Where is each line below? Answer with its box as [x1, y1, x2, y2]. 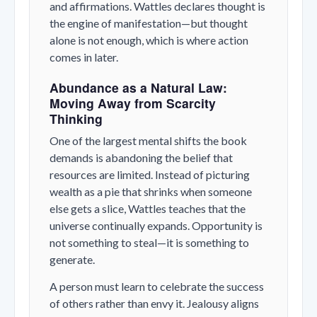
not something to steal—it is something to [50, 235, 249, 249]
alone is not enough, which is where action [50, 33, 248, 47]
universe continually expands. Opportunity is [50, 218, 263, 232]
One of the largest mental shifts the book [50, 133, 247, 147]
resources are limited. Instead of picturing [50, 167, 250, 181]
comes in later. [50, 50, 118, 64]
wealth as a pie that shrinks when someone [50, 184, 252, 198]
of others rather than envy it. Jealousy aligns [50, 296, 259, 310]
